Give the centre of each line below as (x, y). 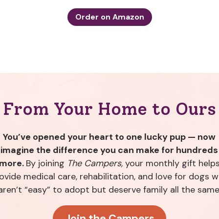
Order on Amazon (109, 17)
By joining (46, 164)
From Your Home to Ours (109, 109)
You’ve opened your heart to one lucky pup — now (109, 137)
